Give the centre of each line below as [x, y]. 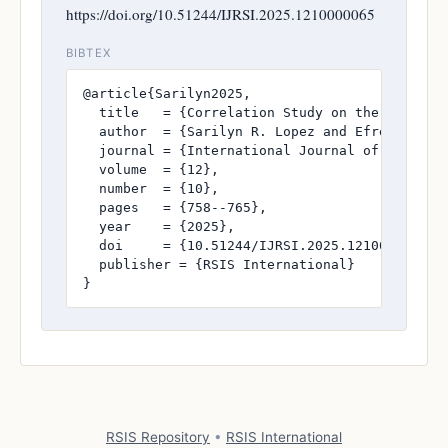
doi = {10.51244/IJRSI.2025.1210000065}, [263, 245]
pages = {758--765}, [175, 207]
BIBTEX [88, 52]
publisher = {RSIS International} [219, 264]
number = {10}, [151, 188]
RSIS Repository [158, 436]
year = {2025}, [159, 226]
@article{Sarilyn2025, [167, 93]
